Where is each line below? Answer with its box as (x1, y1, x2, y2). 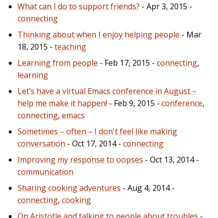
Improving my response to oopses (18, 154, 143, 165)
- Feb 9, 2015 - (107, 97, 162, 109)
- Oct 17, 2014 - (65, 138, 123, 149)
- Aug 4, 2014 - (121, 182, 175, 193)
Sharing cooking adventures (18, 182, 121, 193)
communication (18, 166, 73, 177)
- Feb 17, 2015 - (98, 57, 157, 68)
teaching (54, 41, 86, 52)
